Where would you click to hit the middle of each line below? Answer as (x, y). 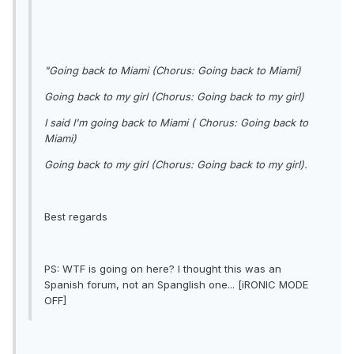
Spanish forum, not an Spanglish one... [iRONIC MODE (176, 284)
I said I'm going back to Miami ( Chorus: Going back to (176, 122)
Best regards (76, 216)
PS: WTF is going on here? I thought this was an (163, 268)
